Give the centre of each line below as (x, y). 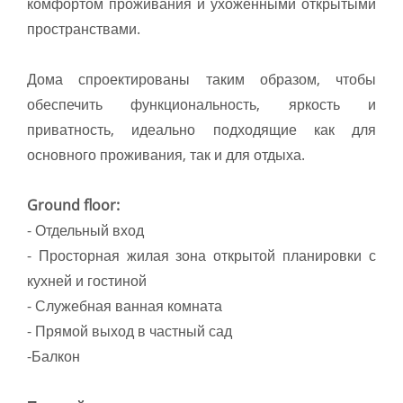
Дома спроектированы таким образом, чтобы (201, 80)
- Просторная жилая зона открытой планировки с (201, 256)
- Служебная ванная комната (125, 306)
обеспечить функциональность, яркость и (201, 105)
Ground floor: (73, 206)
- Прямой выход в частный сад (130, 331)
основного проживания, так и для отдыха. (166, 155)
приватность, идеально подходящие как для (201, 130)
